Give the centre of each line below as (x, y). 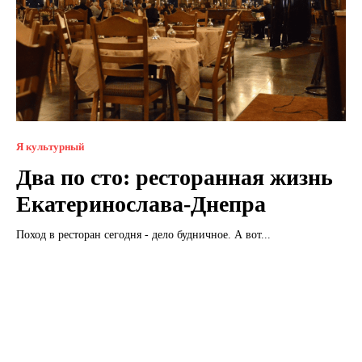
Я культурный (50, 146)
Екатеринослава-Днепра (141, 204)
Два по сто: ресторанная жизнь (175, 177)
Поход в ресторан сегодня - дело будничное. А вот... (143, 234)
